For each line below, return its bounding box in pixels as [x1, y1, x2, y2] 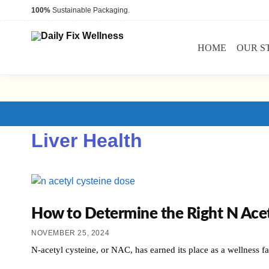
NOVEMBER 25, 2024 [31, 228, 110, 237]
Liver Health [31, 130, 142, 152]
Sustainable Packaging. [50, 6, 130, 14]
